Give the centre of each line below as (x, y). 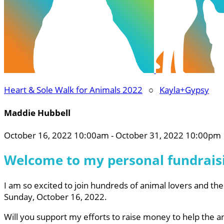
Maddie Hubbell (37, 112)
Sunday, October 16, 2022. (57, 196)
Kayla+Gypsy (184, 90)
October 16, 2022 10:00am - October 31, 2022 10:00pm (112, 135)
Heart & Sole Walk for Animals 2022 (73, 90)
